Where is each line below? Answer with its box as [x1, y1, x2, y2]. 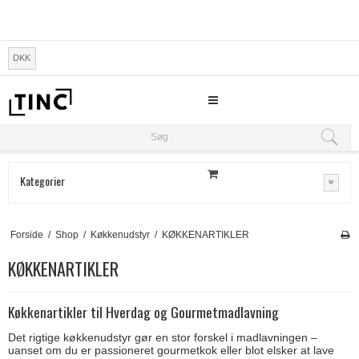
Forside [10, 228, 43, 240]
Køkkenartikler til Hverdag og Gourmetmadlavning [8, 301, 279, 323]
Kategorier [20, 171, 65, 189]
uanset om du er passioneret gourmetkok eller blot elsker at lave [8, 343, 334, 357]
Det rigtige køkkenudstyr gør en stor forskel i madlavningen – [8, 330, 317, 344]
